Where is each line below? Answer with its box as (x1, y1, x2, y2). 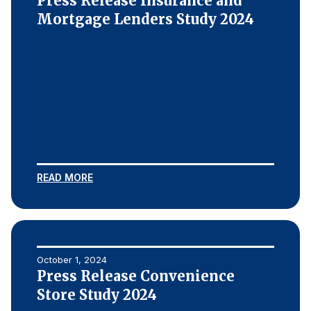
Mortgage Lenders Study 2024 (37, 10, 254, 28)
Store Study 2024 (37, 286, 157, 303)
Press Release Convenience (37, 267, 235, 285)
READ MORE (37, 171, 93, 183)
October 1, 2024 (37, 254, 107, 265)
